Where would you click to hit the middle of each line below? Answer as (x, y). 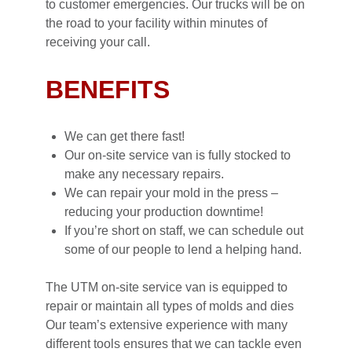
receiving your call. (98, 42)
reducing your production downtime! (164, 212)
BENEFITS (108, 90)
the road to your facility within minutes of (156, 24)
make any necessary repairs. (144, 174)
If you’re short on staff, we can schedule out (184, 231)
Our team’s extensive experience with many (167, 325)
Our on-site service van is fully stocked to (178, 156)
